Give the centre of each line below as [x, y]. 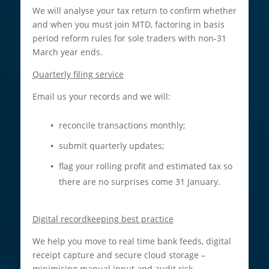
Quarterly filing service [78, 74]
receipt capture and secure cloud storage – [119, 255]
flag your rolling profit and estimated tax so [145, 166]
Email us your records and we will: [101, 96]
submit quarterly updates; [111, 145]
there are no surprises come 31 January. [139, 181]
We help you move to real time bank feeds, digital [131, 241]
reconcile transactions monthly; [122, 125]
